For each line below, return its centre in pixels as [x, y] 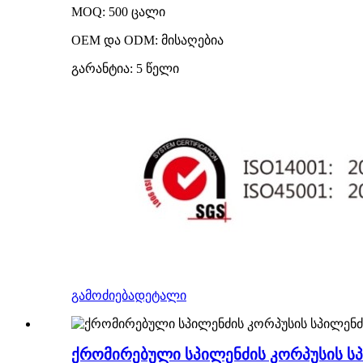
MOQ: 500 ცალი [118, 11]
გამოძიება [103, 295]
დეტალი [160, 295]
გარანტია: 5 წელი [125, 68]
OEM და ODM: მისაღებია [147, 40]
